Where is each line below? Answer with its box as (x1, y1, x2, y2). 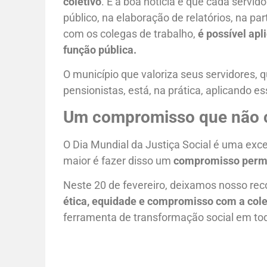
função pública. (63, 43, 137, 56)
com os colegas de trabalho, (63, 27, 198, 40)
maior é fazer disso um (63, 154, 174, 167)
